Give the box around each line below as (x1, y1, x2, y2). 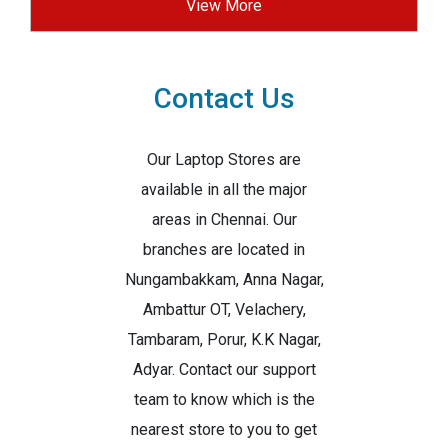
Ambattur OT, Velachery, (142, 300, 306, 319)
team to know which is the (133, 390, 315, 409)
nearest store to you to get (131, 420, 317, 439)
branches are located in (143, 240, 305, 259)
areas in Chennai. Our (151, 210, 297, 229)
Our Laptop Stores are (147, 150, 301, 169)
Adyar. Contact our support (132, 360, 316, 379)
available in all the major (141, 180, 307, 199)
